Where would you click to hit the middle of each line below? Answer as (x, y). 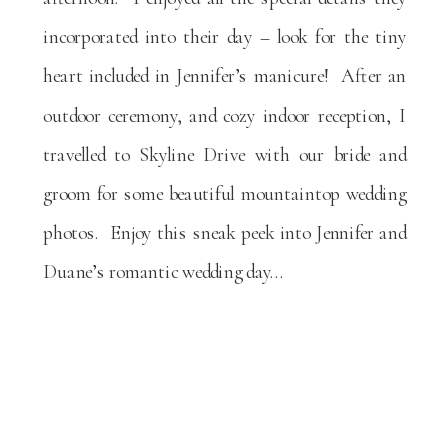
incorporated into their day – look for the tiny (225, 36)
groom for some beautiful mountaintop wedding (225, 193)
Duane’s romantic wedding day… (163, 271)
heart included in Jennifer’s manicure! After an (225, 75)
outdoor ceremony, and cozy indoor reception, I (225, 115)
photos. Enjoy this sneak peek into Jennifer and (225, 232)
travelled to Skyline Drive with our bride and (225, 154)
